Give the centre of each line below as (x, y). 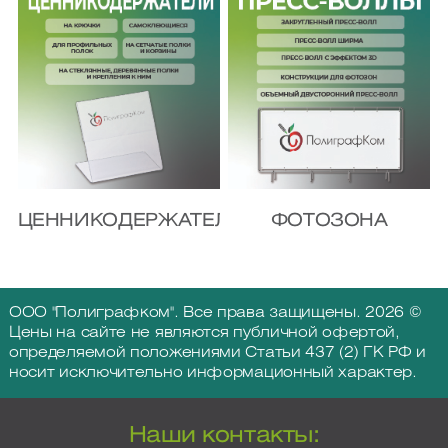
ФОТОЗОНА (329, 221)
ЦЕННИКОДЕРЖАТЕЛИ (131, 221)
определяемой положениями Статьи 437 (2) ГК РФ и (217, 353)
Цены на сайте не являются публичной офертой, (204, 333)
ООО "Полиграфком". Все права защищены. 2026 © (215, 313)
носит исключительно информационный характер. (212, 373)
